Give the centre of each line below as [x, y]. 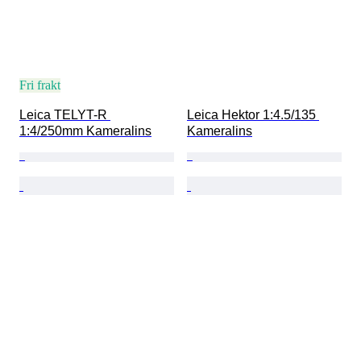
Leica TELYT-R [65, 115]
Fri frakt [40, 85]
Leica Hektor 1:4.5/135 [253, 115]
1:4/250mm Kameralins [85, 131]
